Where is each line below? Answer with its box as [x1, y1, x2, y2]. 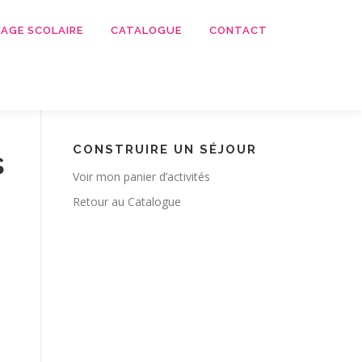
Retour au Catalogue [73, 194, 181, 209]
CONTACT [209, 24, 267, 36]
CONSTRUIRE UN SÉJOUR [73, 142, 257, 157]
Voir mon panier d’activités [73, 169, 210, 184]
